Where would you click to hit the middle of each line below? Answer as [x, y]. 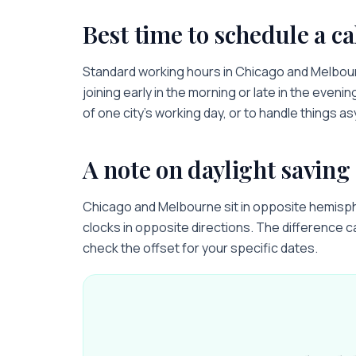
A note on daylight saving [217, 169]
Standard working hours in [159, 72]
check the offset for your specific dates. [200, 248]
